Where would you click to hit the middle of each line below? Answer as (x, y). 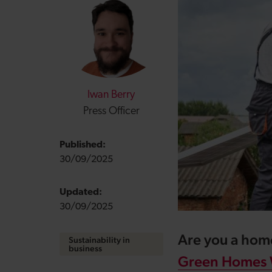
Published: (82, 145)
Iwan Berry (111, 95)
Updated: (80, 192)
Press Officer (111, 111)
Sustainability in (99, 240)
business (85, 248)
